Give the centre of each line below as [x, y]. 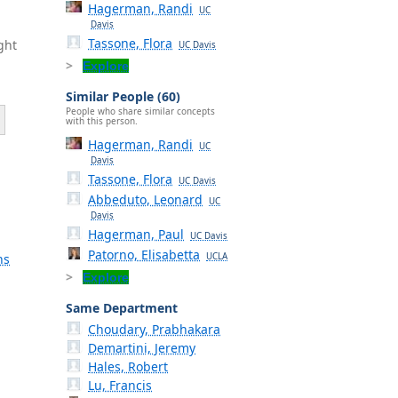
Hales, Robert [128, 367]
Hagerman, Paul [136, 235]
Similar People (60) [123, 96]
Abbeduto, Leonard [146, 200]
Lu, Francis [120, 386]
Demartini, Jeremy [142, 348]
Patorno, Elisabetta [144, 255]
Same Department [122, 308]
